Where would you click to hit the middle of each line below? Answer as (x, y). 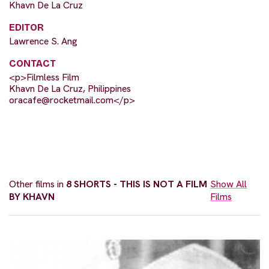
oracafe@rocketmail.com (61, 100)
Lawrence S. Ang (43, 41)
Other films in (38, 184)
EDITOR (26, 27)
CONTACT (32, 63)
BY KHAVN (32, 196)
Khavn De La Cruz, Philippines (70, 88)
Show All (229, 184)
